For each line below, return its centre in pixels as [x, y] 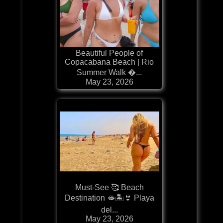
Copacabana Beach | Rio [110, 62]
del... [109, 210]
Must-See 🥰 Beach [109, 187]
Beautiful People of [110, 53]
